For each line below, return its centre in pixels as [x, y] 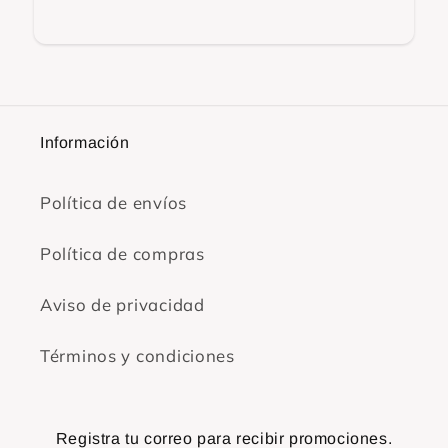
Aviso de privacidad [122, 304]
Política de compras [122, 253]
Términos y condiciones [137, 355]
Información [85, 142]
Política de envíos [113, 202]
